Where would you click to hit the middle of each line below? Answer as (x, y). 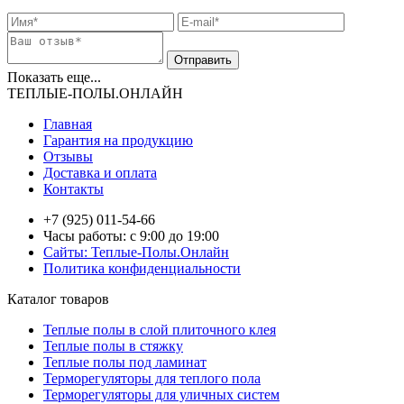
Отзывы (68, 156)
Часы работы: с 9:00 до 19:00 (131, 235)
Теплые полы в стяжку (113, 345)
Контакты (73, 188)
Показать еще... (54, 77)
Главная (68, 124)
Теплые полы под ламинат (125, 362)
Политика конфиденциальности (142, 268)
